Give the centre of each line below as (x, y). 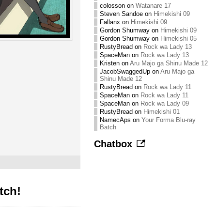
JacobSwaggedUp (125, 71)
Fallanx (110, 22)
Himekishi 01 (161, 112)
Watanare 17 (153, 6)
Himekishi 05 (178, 39)
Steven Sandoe (121, 14)
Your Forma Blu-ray (168, 120)
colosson (112, 6)
